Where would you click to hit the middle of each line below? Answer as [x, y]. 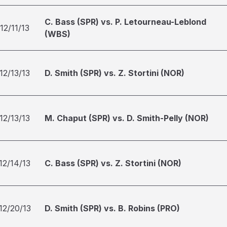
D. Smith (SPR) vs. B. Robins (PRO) [112, 208]
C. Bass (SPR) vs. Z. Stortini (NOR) [113, 163]
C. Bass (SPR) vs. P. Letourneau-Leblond [125, 22]
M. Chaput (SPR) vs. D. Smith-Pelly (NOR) [127, 118]
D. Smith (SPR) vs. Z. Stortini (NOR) [115, 73]
